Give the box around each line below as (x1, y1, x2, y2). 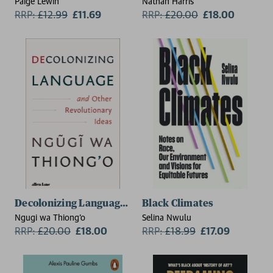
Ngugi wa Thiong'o (15, 211, 85, 222)
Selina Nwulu (142, 211, 191, 222)
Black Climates (142, 198, 214, 208)
